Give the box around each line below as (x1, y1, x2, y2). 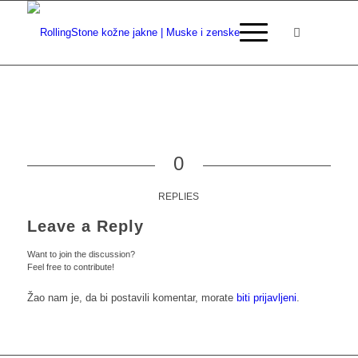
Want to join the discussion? (26, 249, 135, 260)
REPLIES (158, 191, 200, 203)
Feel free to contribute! (26, 262, 114, 272)
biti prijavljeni (236, 292, 296, 304)
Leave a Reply (26, 217, 144, 236)
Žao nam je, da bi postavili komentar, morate (26, 292, 237, 304)
